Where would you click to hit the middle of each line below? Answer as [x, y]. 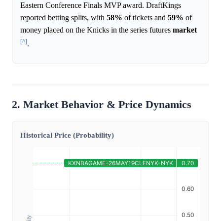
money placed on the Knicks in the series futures [96, 30]
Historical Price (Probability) [67, 135]
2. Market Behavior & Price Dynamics [102, 105]
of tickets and [145, 18]
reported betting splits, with [63, 18]
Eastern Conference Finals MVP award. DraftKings [101, 5]
